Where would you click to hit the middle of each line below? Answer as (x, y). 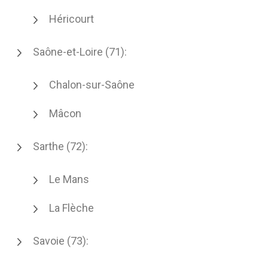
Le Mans (69, 179)
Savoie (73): (61, 241)
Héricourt (71, 19)
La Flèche (71, 208)
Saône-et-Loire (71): (80, 52)
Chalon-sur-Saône (92, 85)
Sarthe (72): (60, 146)
